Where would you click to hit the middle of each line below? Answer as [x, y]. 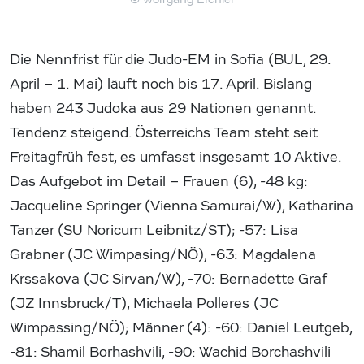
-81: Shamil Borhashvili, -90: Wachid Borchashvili [170, 352]
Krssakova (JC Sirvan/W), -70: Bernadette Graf [168, 279]
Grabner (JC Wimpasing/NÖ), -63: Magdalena [163, 254]
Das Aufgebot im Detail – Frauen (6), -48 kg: [159, 181]
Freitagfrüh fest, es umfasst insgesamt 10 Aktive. [175, 157]
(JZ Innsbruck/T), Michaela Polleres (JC [144, 303]
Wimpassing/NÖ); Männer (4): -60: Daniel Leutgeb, [181, 327]
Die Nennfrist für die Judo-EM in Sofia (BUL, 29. [170, 59]
